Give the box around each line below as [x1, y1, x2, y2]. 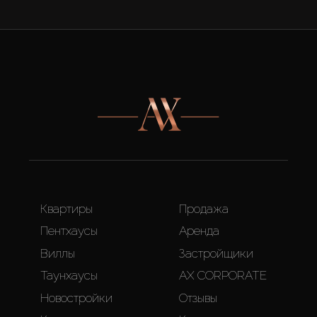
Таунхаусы [40, 268, 98, 283]
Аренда [179, 224, 219, 238]
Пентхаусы [40, 224, 98, 238]
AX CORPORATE [179, 268, 267, 283]
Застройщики [179, 246, 253, 260]
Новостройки [40, 290, 113, 305]
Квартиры [40, 201, 93, 216]
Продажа [179, 201, 229, 216]
